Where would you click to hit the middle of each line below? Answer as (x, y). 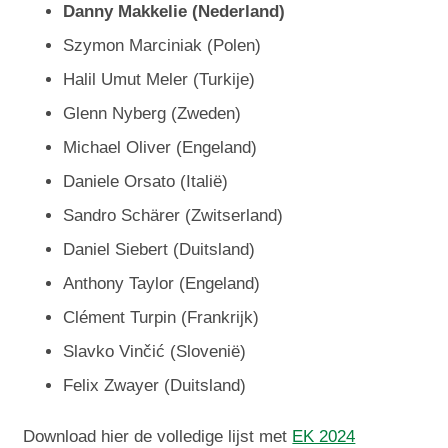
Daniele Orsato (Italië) (146, 182)
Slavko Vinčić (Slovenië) (155, 352)
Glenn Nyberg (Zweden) (152, 114)
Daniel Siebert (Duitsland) (159, 250)
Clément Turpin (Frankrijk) (161, 318)
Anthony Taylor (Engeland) (162, 284)
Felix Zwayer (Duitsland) (155, 386)
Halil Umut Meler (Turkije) (159, 80)
